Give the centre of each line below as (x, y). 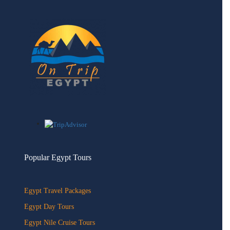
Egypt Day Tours (49, 206)
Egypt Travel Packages (58, 190)
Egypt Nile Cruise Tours (60, 222)
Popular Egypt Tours (58, 157)
